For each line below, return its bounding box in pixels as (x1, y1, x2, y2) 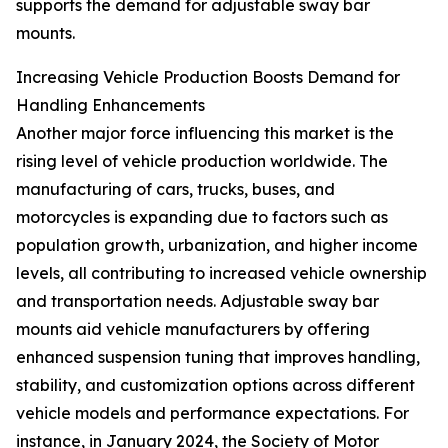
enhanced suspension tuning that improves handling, (16, 347, 420, 368)
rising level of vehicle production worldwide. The (16, 151, 388, 172)
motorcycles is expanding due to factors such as (16, 207, 388, 228)
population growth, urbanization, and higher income (16, 235, 418, 256)
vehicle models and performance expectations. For (16, 403, 409, 424)
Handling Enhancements (16, 95, 205, 116)
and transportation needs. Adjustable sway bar (16, 291, 379, 312)
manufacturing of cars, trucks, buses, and (16, 179, 335, 200)
